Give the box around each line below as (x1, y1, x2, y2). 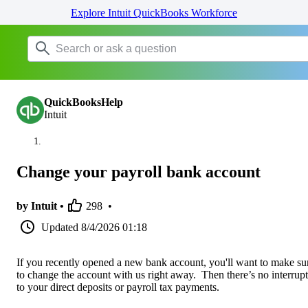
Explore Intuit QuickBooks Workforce (71, 7, 237, 19)
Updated (41, 221, 78, 233)
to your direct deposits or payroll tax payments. (16, 280, 219, 293)
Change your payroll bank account (16, 162, 261, 181)
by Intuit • (16, 199, 64, 212)
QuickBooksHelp (44, 96, 123, 108)
